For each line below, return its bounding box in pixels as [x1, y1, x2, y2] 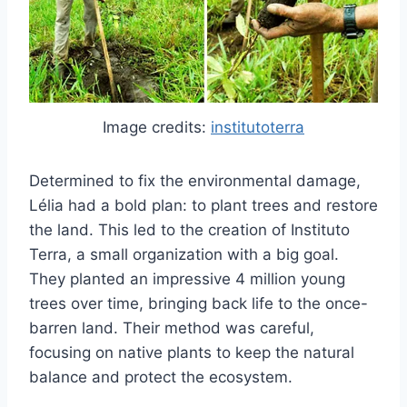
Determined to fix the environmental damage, [29, 172, 361, 191]
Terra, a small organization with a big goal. [29, 245, 339, 264]
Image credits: [103, 118, 211, 137]
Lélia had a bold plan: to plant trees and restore [29, 196, 378, 215]
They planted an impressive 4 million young [29, 270, 345, 289]
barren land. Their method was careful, [29, 319, 314, 338]
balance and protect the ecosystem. [29, 368, 293, 387]
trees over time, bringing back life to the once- [29, 294, 368, 313]
